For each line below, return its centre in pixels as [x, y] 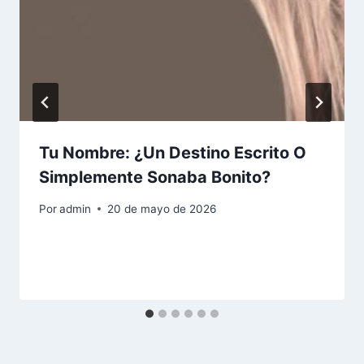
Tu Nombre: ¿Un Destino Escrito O [173, 153]
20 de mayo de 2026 [162, 208]
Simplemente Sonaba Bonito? [155, 178]
